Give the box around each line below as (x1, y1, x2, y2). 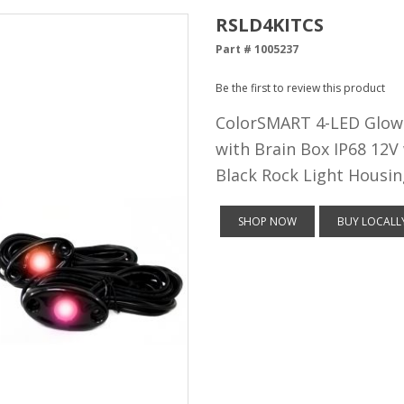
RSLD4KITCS (216, 13, 324, 37)
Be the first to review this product (216, 80, 385, 96)
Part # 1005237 (216, 41, 298, 57)
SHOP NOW (238, 214, 297, 229)
